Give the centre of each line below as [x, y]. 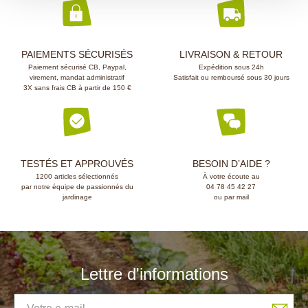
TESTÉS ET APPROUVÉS [77, 164]
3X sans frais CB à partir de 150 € [77, 88]
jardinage [77, 197]
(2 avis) [113, 30]
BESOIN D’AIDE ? [231, 164]
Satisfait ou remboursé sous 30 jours [231, 78]
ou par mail [231, 197]
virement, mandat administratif [77, 78]
